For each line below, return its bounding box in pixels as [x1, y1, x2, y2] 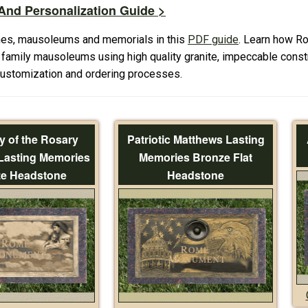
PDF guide [188, 32, 239, 46]
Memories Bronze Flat [139, 148, 252, 165]
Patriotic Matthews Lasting [126, 131, 265, 147]
